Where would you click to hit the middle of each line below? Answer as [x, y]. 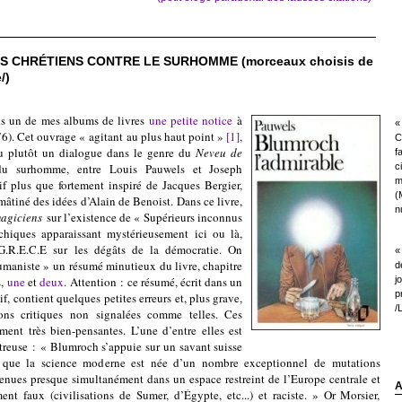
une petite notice [191, 120]
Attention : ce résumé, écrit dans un [157, 282]
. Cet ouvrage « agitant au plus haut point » [119, 136]
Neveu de [219, 153]
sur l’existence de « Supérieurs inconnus [143, 217]
